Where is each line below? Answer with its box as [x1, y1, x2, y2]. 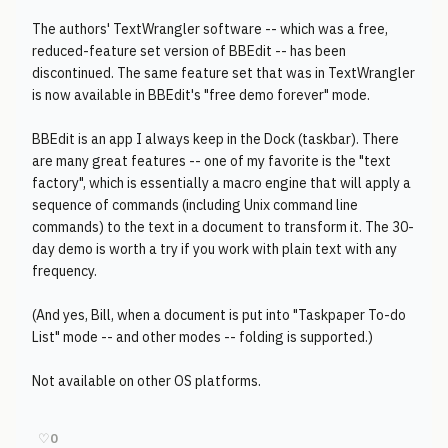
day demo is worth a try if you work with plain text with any [32, 240, 397, 258]
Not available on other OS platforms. [32, 372, 261, 390]
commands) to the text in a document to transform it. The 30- [32, 218, 414, 236]
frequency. [32, 262, 97, 280]
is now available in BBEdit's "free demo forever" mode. [32, 86, 370, 104]
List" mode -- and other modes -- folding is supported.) [32, 328, 373, 346]
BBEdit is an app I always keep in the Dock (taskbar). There [32, 130, 399, 148]
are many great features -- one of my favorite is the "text [32, 152, 391, 170]
